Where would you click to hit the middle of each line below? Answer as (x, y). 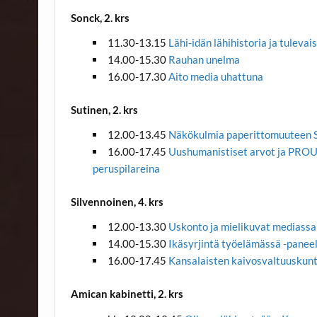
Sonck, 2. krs (100, 17)
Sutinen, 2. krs (105, 109)
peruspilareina (126, 169)
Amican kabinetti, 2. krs (127, 294)
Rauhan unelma (204, 60)
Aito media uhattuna (215, 77)
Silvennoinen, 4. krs (119, 202)
